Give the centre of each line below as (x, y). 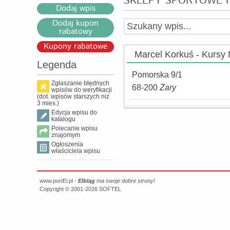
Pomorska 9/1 (157, 75)
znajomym (66, 135)
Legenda (57, 65)
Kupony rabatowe (75, 46)
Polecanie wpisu (74, 128)
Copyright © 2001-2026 (69, 189)
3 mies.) (48, 103)
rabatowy (75, 32)
